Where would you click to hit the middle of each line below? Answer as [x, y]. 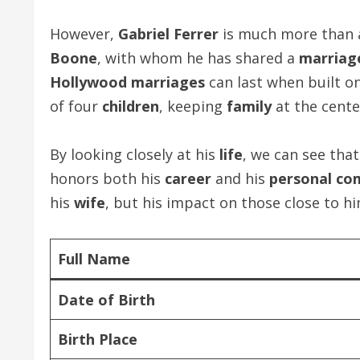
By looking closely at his [135, 154]
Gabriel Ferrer [168, 34]
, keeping [193, 106]
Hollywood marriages [127, 82]
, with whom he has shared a [198, 58]
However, [84, 34]
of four [76, 106]
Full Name [94, 259]
